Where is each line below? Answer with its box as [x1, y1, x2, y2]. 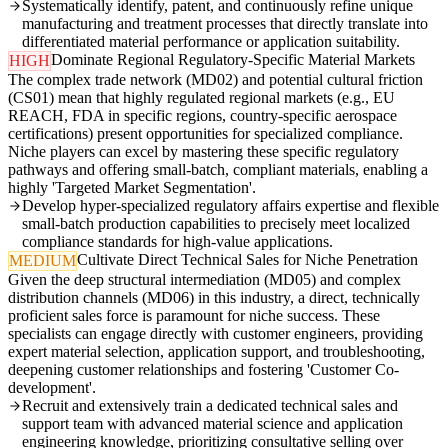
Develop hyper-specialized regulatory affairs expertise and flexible [22, 197, 439, 215]
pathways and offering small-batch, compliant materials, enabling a [8, 161, 428, 179]
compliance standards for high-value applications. [22, 233, 333, 251]
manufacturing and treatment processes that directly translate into [22, 15, 428, 33]
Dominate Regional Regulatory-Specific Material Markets [51, 51, 415, 69]
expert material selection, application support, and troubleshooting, [8, 343, 425, 361]
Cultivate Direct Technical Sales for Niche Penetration [77, 251, 418, 269]
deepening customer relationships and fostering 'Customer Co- [8, 361, 399, 379]
